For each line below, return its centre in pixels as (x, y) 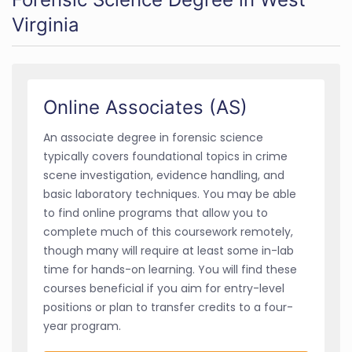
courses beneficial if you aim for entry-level (164, 288)
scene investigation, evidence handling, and (164, 175)
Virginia (46, 24)
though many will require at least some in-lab (169, 250)
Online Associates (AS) (145, 107)
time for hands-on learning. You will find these (170, 269)
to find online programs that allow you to (156, 213)
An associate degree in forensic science (153, 137)
